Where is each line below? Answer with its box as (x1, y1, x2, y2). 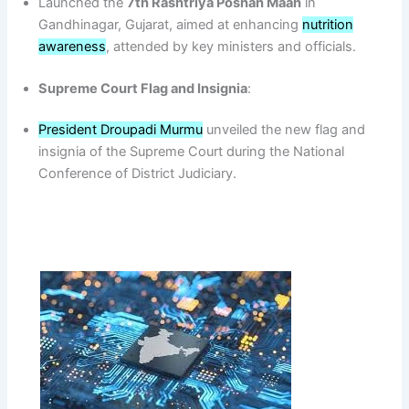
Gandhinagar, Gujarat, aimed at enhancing (38, 16, 303, 33)
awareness (38, 37, 107, 55)
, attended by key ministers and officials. (106, 37, 357, 55)
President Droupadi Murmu (38, 121, 204, 139)
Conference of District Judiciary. (38, 165, 237, 183)
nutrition (302, 16, 354, 33)
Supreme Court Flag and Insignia (38, 79, 248, 97)
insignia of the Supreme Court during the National (38, 143, 345, 161)
